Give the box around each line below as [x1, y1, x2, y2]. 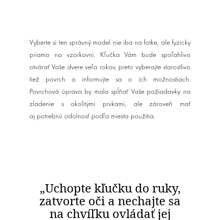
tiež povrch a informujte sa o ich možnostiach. [29, 76, 191, 83]
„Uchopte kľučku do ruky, [39, 180, 181, 196]
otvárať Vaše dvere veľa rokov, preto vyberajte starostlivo [29, 64, 191, 71]
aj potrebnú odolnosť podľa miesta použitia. [29, 113, 155, 120]
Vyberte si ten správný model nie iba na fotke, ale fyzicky [29, 39, 191, 47]
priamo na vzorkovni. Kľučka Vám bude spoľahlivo [29, 52, 191, 59]
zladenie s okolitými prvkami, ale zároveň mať [29, 101, 191, 108]
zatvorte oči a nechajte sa [39, 192, 181, 209]
